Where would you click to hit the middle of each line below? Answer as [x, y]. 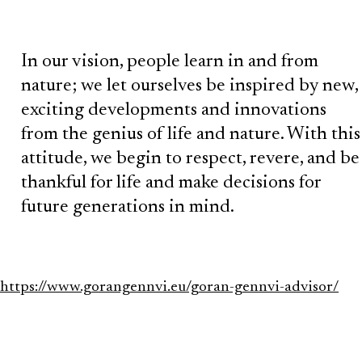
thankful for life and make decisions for [171, 183]
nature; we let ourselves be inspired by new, [189, 86]
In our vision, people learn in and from [170, 62]
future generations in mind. [128, 208]
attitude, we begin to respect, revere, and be [190, 159]
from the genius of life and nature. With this [191, 135]
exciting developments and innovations [174, 111]
